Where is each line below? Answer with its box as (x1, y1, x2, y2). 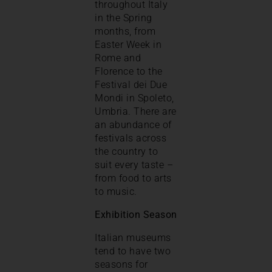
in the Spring (95, 12, 152, 24)
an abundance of (95, 118, 172, 131)
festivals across (95, 132, 166, 144)
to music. (95, 185, 137, 197)
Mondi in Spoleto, (95, 92, 174, 104)
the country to (95, 145, 158, 157)
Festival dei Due (95, 78, 167, 90)
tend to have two (95, 245, 171, 257)
